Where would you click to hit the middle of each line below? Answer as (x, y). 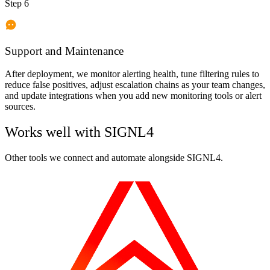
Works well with (55, 132)
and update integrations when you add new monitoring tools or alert (133, 96)
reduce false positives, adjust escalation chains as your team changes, (135, 85)
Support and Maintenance (64, 51)
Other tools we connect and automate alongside (96, 158)
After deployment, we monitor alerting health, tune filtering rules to (132, 74)
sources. (20, 107)
